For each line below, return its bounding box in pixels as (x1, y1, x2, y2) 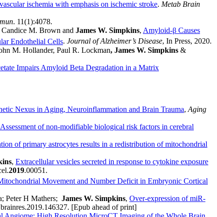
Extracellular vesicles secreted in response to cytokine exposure (15, 157, 208, 166)
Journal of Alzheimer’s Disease (67, 37, 162, 46)
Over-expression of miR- (129, 194, 205, 203)
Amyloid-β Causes (143, 26, 200, 35)
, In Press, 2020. (162, 37, 212, 46)
